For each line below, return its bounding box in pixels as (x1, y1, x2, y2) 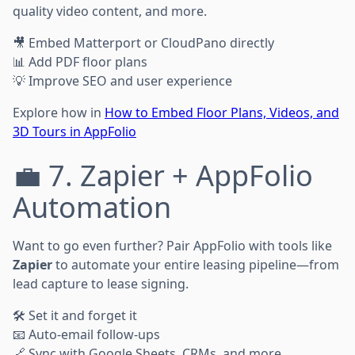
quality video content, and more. (13, 2, 207, 20)
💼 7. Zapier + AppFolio (13, 155, 313, 195)
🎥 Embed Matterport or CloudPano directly (13, 33, 274, 52)
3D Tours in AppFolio (13, 122, 136, 140)
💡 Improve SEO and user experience (13, 71, 232, 90)
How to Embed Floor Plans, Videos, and (105, 103, 339, 121)
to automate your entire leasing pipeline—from (52, 255, 339, 273)
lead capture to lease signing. (13, 274, 189, 292)
